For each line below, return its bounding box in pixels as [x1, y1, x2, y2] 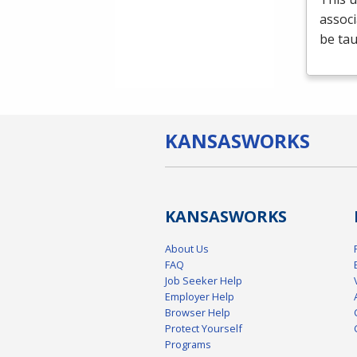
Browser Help [165, 304, 230, 320]
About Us [165, 241, 209, 256]
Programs [165, 336, 211, 351]
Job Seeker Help [165, 273, 242, 288]
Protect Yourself [165, 320, 242, 335]
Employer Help [165, 288, 234, 304]
